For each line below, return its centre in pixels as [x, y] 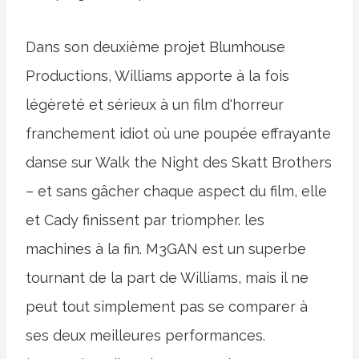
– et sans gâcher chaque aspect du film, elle [176, 192]
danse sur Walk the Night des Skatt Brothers [179, 163]
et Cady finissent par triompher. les [145, 220]
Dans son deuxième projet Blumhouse [155, 47]
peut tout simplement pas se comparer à [167, 307]
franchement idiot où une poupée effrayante [178, 134]
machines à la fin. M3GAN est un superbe [166, 249]
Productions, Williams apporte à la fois [157, 76]
